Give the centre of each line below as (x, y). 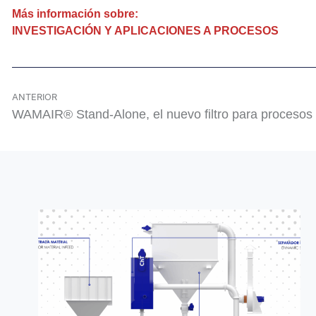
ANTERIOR (35, 97)
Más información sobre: (75, 13)
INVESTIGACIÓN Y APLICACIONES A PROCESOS (145, 30)
